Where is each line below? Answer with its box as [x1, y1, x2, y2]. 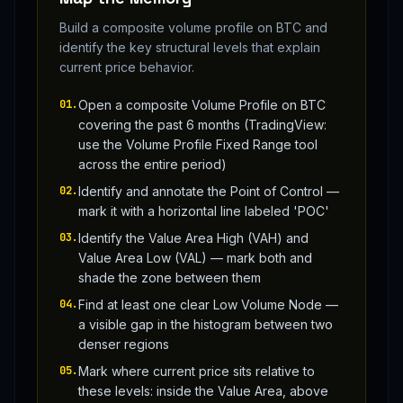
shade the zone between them [78, 270, 261, 286]
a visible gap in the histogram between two [78, 317, 333, 333]
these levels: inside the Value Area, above [78, 383, 328, 399]
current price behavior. [59, 59, 194, 76]
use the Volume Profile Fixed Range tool [78, 137, 318, 153]
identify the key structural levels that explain [59, 40, 320, 56]
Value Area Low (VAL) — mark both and [78, 250, 312, 266]
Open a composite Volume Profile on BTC [78, 97, 326, 113]
